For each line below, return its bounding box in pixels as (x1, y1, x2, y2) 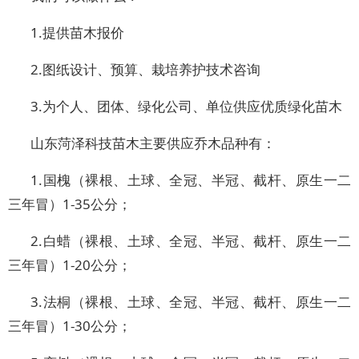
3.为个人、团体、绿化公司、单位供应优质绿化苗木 (30, 97, 342, 115)
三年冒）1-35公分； (8, 195, 131, 213)
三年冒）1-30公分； (8, 317, 131, 335)
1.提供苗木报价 (30, 23, 124, 42)
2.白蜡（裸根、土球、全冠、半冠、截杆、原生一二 (30, 232, 351, 250)
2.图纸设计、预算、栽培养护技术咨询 (30, 60, 260, 79)
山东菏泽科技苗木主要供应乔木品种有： (30, 134, 276, 152)
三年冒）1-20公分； (8, 256, 131, 274)
